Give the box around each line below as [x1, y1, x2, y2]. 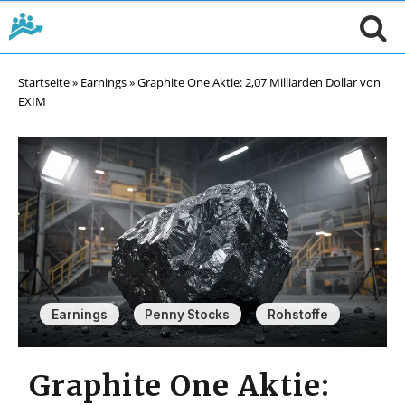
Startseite [18, 74, 70, 90]
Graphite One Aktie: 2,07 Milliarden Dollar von [137, 74, 381, 90]
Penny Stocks [145, 306, 231, 322]
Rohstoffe [267, 306, 328, 322]
